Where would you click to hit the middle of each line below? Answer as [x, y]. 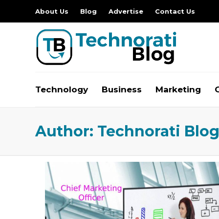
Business [122, 89]
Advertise [126, 11]
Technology [62, 89]
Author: [66, 131]
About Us [52, 11]
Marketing [178, 89]
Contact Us [175, 11]
